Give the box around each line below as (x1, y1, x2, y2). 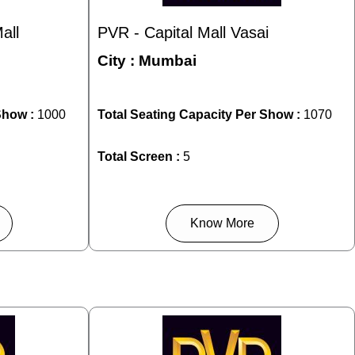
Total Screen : (97, 149, 180, 163)
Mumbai (139, 52, 197, 69)
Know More (189, 216, 254, 230)
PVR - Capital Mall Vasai (97, 23, 269, 41)
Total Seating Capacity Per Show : (97, 107, 303, 121)
